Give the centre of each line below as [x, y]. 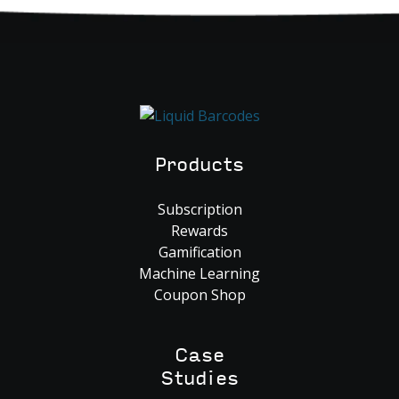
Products [199, 165]
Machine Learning [199, 273]
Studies [199, 379]
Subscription [199, 209]
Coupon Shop [199, 294]
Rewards [199, 230]
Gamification [199, 252]
